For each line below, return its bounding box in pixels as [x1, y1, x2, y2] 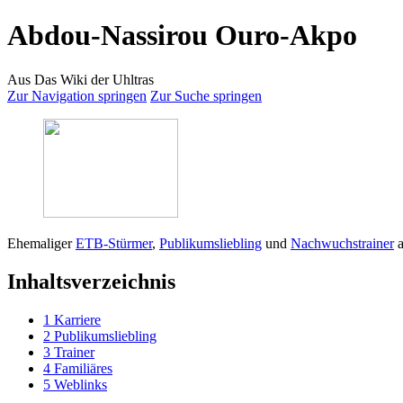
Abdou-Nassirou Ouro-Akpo [7, 19, 357, 52]
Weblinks [54, 376, 107, 392]
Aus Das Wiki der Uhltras [7, 71, 154, 87]
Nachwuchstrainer [291, 235, 394, 251]
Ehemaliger [7, 235, 76, 251]
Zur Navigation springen [7, 87, 147, 103]
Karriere [54, 311, 101, 327]
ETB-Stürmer [76, 235, 152, 251]
